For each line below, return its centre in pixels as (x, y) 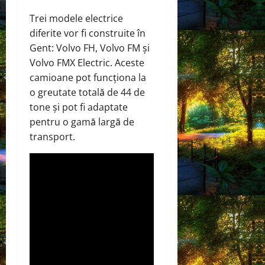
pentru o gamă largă (76, 122)
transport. (52, 136)
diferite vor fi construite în (88, 33)
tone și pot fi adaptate (79, 107)
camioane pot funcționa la (88, 77)
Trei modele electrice (76, 18)
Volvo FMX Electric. (72, 62)
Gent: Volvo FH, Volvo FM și (90, 48)
